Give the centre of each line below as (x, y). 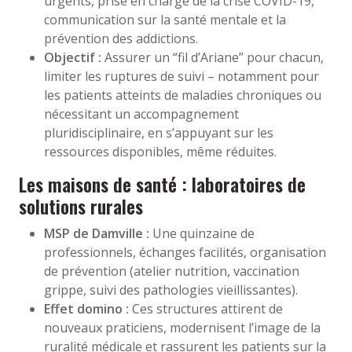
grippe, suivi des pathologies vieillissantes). (171, 290)
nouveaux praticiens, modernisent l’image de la (182, 327)
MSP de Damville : (97, 233)
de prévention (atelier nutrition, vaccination (172, 271)
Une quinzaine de (202, 233)
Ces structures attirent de (206, 308)
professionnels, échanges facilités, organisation (185, 252)
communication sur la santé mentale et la (165, 19)
